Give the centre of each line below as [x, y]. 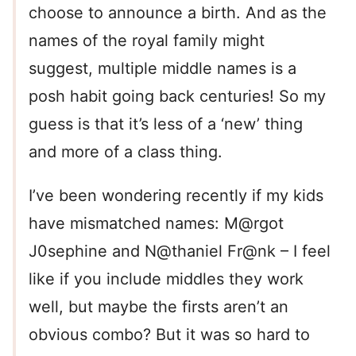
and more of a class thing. [126, 152]
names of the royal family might [147, 41]
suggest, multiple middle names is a [163, 69]
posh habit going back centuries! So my [177, 97]
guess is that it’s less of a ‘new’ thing [166, 124]
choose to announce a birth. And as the [178, 13]
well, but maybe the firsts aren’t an [159, 307]
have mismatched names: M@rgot [156, 224]
